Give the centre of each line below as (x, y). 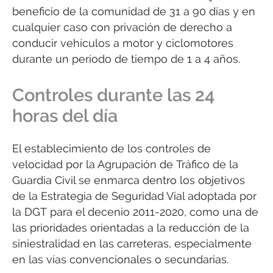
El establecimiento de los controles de (112, 148)
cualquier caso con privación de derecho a (122, 27)
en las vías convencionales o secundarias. (120, 259)
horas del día (65, 115)
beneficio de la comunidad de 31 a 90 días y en (134, 11)
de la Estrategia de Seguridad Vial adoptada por (134, 196)
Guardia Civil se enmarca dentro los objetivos (129, 180)
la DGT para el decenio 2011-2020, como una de (135, 211)
